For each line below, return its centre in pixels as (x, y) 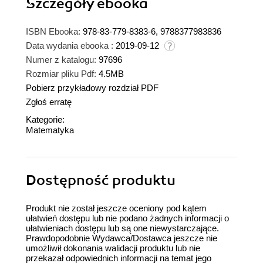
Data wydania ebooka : (70, 46)
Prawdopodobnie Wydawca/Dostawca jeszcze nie (122, 238)
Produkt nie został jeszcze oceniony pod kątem (116, 208)
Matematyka (50, 130)
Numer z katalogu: (61, 60)
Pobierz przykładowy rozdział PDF (92, 88)
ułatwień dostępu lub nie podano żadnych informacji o (127, 218)
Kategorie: (45, 120)
